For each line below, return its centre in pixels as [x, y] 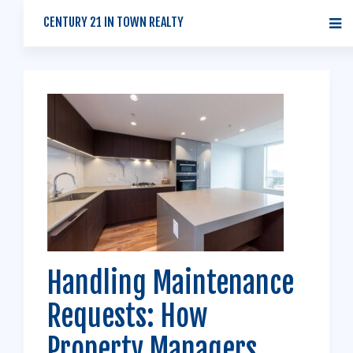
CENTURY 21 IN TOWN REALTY [113, 22]
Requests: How [127, 316]
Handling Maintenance [171, 283]
